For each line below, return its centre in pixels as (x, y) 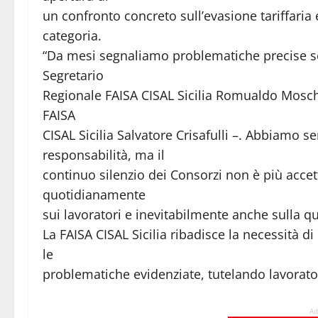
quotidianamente (94, 194)
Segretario (73, 75)
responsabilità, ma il (104, 154)
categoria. (72, 35)
